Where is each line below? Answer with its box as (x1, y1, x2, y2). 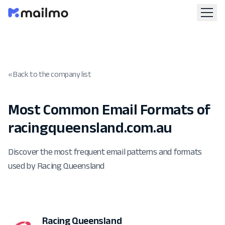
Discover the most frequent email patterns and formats (8, 147, 202, 157)
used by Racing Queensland (8, 161, 105, 171)
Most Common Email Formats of (8, 101, 210, 118)
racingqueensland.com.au (8, 119, 172, 136)
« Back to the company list (8, 70, 91, 78)
